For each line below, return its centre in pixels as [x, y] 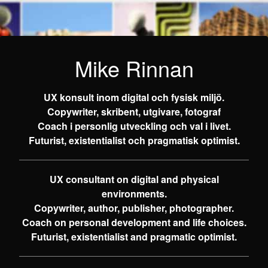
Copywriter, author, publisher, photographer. [134, 208]
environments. [134, 194]
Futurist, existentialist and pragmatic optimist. [134, 237]
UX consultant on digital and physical [134, 179]
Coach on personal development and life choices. [134, 222]
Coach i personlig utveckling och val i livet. [134, 126]
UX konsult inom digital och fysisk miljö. [134, 97]
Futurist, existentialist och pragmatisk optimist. [134, 140]
